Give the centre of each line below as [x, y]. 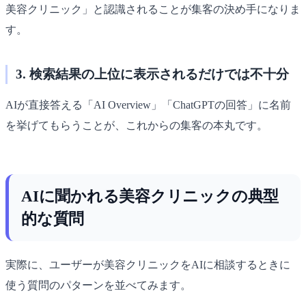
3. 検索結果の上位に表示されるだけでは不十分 [152, 74]
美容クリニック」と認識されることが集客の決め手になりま [153, 9]
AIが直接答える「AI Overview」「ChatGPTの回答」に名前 [148, 105]
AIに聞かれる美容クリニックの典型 [150, 196]
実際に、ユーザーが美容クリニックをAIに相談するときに [148, 264]
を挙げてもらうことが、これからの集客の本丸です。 [137, 125]
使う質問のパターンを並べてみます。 [98, 285]
